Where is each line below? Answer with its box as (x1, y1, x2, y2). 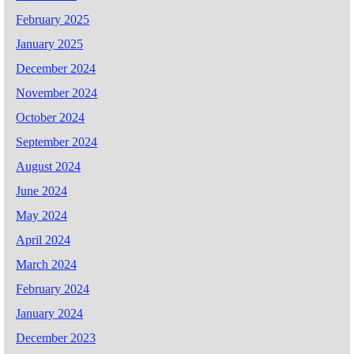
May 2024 (16, 208, 67, 222)
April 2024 (16, 232, 70, 247)
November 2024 (16, 85, 97, 100)
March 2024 (16, 257, 77, 271)
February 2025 (16, 12, 89, 26)
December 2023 (16, 330, 96, 345)
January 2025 (16, 36, 83, 51)
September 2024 (16, 134, 97, 149)
